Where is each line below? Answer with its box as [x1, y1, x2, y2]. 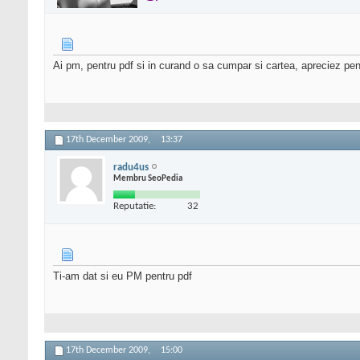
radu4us [113, 162, 149, 173]
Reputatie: [113, 200, 156, 211]
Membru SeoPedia [113, 174, 182, 183]
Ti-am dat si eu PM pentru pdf [53, 270, 192, 283]
